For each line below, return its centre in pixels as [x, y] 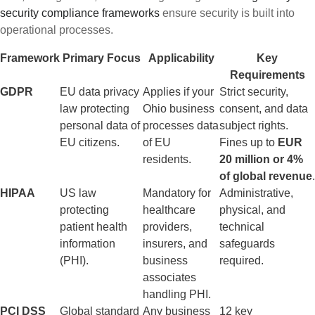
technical [242, 226]
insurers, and [175, 243]
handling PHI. [177, 294]
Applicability [181, 58]
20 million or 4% [261, 159]
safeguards [247, 243]
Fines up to [249, 142]
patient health [94, 226]
